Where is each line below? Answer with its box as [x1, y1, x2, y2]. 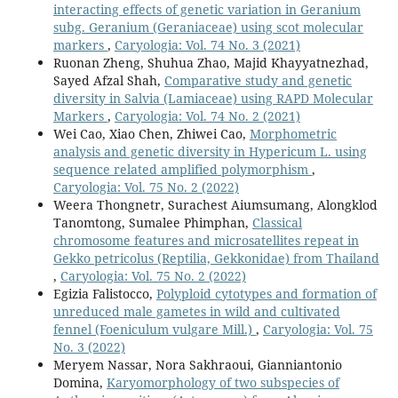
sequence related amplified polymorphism [52, 160, 312, 178]
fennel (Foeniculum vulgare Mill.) [52, 320, 256, 338]
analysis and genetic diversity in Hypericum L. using [52, 142, 367, 160]
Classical [251, 213, 302, 231]
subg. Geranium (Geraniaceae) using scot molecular [52, 18, 363, 36]
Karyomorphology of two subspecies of [106, 373, 339, 391]
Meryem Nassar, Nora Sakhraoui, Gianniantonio [52, 355, 342, 373]
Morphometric [249, 124, 337, 142]
